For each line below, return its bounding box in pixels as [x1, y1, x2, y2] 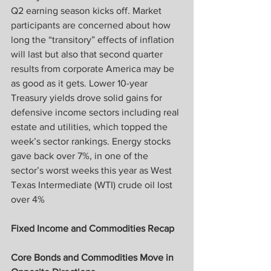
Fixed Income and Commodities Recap [11, 223, 174, 234]
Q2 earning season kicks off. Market [11, 5, 164, 16]
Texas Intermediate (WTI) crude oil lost [11, 180, 175, 191]
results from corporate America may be [11, 64, 177, 74]
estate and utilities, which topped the [11, 122, 170, 132]
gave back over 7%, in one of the [11, 151, 151, 162]
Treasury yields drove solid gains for [11, 93, 165, 103]
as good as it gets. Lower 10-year [11, 78, 150, 89]
